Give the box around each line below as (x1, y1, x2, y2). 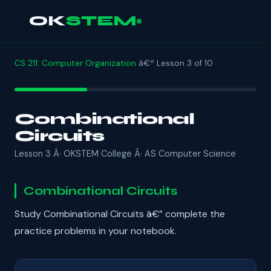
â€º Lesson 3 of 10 (136, 58, 213, 68)
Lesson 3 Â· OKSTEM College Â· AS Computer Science (15, 148, 236, 160)
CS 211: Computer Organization (15, 58, 136, 68)
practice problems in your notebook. (15, 224, 177, 238)
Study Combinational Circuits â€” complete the (15, 207, 225, 221)
